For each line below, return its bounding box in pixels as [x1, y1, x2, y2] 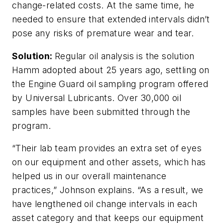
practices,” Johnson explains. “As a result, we [12, 185, 204, 196]
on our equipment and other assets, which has [12, 157, 206, 168]
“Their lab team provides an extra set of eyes [12, 143, 202, 154]
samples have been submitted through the [12, 106, 191, 117]
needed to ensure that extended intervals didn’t [12, 14, 210, 25]
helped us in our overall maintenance [12, 171, 167, 182]
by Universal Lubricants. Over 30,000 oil [12, 92, 181, 103]
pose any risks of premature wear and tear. [12, 28, 194, 39]
